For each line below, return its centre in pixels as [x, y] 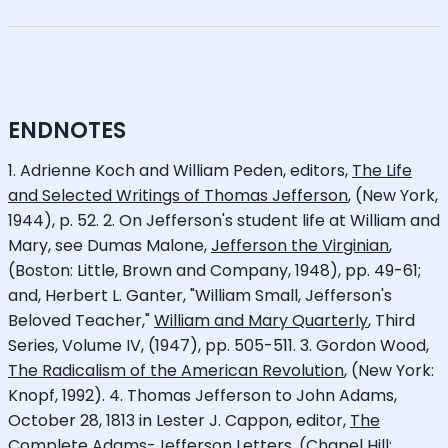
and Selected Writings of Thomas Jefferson [178, 195]
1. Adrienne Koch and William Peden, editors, [180, 170]
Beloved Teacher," [81, 320]
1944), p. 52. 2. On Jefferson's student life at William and [224, 220]
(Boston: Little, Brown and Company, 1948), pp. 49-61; [214, 270]
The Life [382, 170]
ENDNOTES [67, 130]
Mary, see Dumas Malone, [109, 245]
